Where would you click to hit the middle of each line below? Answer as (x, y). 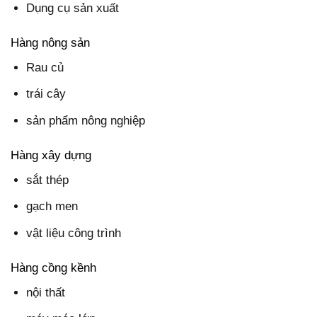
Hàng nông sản (50, 42)
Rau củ (45, 68)
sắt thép (48, 180)
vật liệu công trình (74, 233)
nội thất (46, 293)
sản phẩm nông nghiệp (86, 120)
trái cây (46, 94)
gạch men (52, 207)
